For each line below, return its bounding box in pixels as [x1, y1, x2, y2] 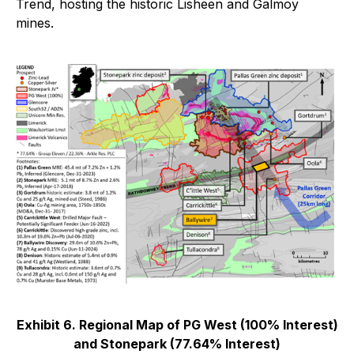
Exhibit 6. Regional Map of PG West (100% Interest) [16, 316, 338, 333]
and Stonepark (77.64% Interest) [73, 335, 281, 352]
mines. [16, 14, 54, 31]
